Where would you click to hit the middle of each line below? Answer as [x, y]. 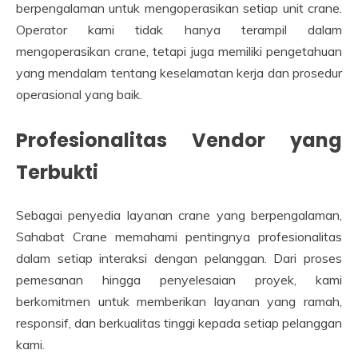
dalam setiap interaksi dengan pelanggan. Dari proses [179, 259]
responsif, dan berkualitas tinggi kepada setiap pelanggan [179, 323]
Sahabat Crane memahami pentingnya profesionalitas [179, 237]
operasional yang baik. [79, 95]
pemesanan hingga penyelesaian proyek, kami [179, 280]
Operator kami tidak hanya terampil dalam [179, 30]
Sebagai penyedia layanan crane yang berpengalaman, [179, 215]
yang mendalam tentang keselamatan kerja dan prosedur [179, 73]
